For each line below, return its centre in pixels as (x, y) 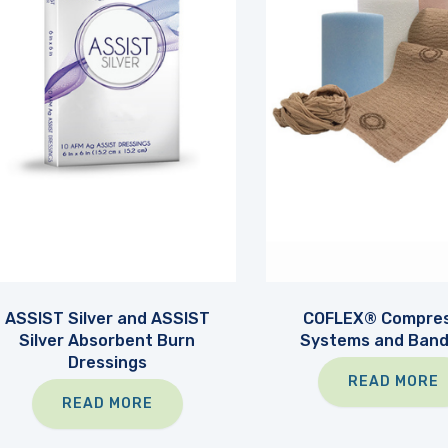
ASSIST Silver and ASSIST (107, 318)
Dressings (107, 362)
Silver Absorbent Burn (107, 340)
